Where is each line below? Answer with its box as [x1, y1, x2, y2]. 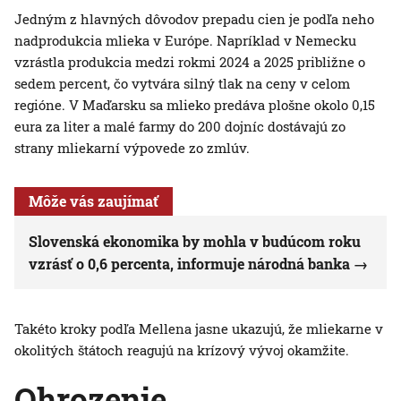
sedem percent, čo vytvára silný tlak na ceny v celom [14, 74, 350, 93]
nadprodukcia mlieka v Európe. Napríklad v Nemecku [14, 31, 356, 50]
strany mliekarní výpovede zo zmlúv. [14, 139, 250, 158]
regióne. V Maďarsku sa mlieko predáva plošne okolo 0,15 [14, 96, 375, 115]
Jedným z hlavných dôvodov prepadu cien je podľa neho [14, 10, 374, 29]
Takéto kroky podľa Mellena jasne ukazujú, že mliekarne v [14, 320, 383, 338]
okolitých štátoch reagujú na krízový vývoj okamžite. [14, 341, 349, 360]
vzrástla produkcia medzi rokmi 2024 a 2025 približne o [14, 53, 365, 72]
